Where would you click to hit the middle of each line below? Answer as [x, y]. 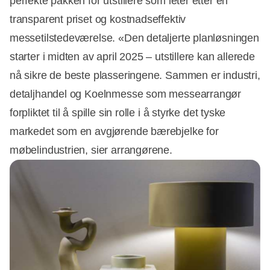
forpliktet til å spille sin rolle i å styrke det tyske [118, 112]
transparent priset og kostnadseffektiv [98, 19]
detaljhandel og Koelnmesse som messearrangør [126, 94]
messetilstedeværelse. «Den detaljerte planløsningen [134, 38]
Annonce [157, 218]
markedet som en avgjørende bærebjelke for [114, 131]
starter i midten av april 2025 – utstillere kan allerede [132, 56]
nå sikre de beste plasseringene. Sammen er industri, [135, 75]
